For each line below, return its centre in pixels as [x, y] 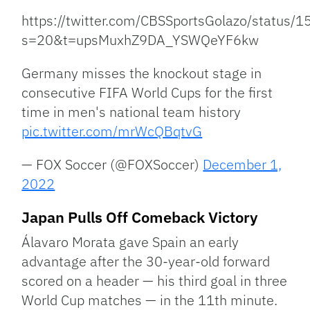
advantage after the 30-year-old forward [146, 262]
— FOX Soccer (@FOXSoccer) [112, 165]
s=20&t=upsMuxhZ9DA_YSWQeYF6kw [140, 40]
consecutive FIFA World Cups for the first [147, 93]
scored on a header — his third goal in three [155, 281]
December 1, [243, 165]
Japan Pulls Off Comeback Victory [140, 217]
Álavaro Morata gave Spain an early [130, 242]
